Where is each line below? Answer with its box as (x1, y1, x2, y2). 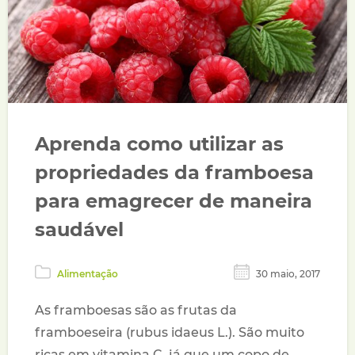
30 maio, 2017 (255, 268, 320, 281)
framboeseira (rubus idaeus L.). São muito (35, 325, 305, 341)
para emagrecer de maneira (35, 189, 313, 213)
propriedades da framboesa (35, 161, 315, 185)
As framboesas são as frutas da (35, 303, 238, 319)
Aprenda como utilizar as (35, 132, 284, 156)
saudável (35, 218, 124, 242)
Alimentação (57, 268, 119, 281)
